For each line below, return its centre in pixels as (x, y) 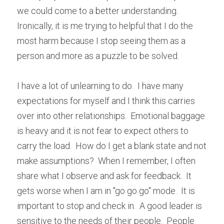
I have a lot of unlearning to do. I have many (100, 85)
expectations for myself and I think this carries (106, 100)
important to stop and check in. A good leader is (109, 205)
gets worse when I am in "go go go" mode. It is (106, 190)
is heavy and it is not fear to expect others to (103, 130)
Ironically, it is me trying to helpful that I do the (105, 25)
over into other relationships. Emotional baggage (111, 115)
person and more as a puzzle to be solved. (98, 55)
